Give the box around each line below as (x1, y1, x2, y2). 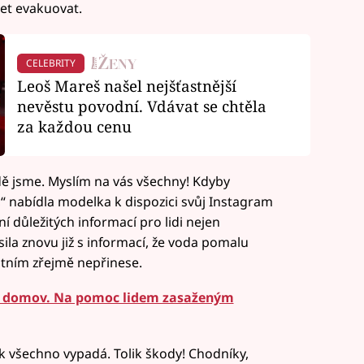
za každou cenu (16, 116, 132, 137)
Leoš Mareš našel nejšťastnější (16, 76, 236, 97)
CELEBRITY (25, 55, 76, 70)
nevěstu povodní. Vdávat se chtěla (16, 96, 266, 117)
